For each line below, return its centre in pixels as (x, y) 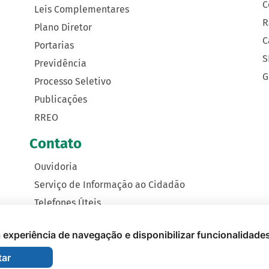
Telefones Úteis (68, 203)
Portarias (54, 45)
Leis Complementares (82, 9)
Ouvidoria (56, 167)
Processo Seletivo (73, 81)
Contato (56, 144)
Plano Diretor (63, 27)
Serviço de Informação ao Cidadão (110, 185)
